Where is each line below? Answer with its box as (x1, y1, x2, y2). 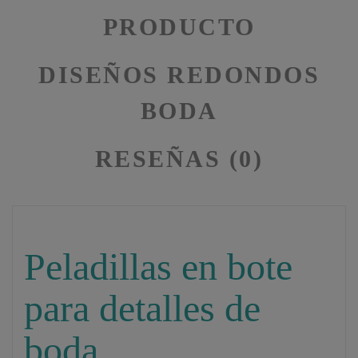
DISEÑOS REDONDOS (38, 61, 320, 88)
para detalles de (24, 286, 261, 329)
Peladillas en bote (24, 245, 293, 288)
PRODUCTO (102, 13, 256, 40)
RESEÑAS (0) (94, 145, 264, 172)
